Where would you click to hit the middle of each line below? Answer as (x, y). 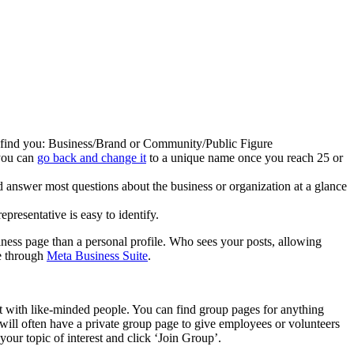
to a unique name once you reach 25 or (245, 157)
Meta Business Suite (97, 255)
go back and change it (92, 157)
